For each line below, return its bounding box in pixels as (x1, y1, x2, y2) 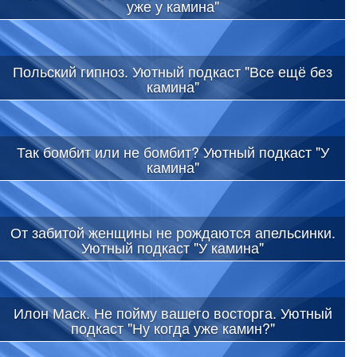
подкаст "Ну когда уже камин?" (70, 316, 275, 338)
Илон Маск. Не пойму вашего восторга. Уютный (13, 301, 332, 323)
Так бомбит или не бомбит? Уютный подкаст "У (16, 140, 329, 162)
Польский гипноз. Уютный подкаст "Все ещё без (13, 60, 332, 81)
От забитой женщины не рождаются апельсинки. (10, 221, 335, 242)
